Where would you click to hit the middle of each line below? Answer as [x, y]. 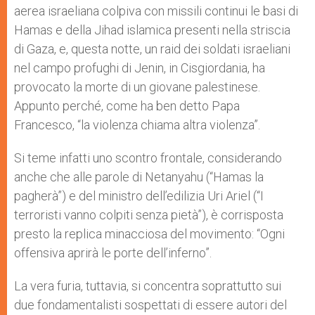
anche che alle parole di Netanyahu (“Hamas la [139, 177]
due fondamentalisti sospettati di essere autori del [150, 305]
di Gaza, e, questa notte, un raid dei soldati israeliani [152, 49]
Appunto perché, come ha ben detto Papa [127, 106]
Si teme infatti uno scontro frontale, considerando [148, 158]
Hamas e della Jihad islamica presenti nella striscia [152, 30]
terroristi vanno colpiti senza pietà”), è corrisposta [149, 215]
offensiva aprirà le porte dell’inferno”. [113, 253]
